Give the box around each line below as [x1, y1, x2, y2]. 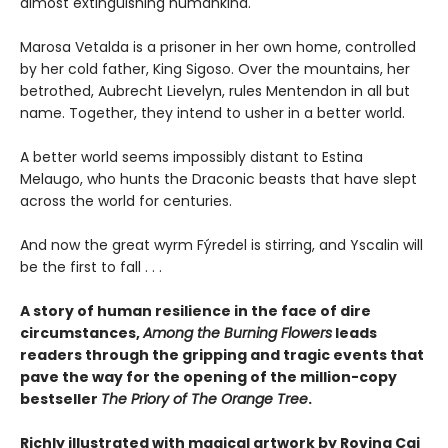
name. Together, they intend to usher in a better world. [20, 103, 405, 123]
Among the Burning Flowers [143, 323, 332, 343]
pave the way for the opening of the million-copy [20, 367, 397, 387]
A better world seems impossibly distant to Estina [20, 147, 363, 167]
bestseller [20, 389, 101, 409]
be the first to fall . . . [20, 257, 162, 277]
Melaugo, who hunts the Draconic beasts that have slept [20, 169, 417, 189]
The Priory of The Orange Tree [101, 389, 308, 409]
